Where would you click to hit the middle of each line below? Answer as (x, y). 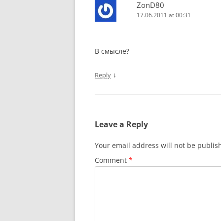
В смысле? (112, 51)
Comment (112, 160)
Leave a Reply (121, 124)
